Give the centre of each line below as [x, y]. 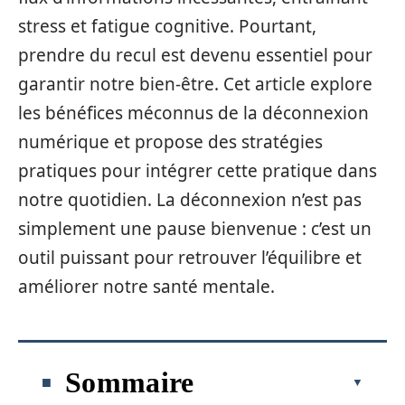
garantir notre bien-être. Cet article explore [195, 84]
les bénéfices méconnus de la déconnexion [193, 113]
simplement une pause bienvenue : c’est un [195, 229]
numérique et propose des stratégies [170, 142]
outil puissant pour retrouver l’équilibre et [190, 258]
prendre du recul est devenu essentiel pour [195, 55]
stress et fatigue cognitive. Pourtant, [167, 26]
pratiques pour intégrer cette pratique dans [198, 171]
